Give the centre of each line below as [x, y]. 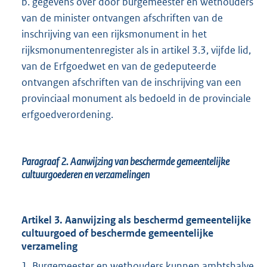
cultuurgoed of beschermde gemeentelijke [117, 233]
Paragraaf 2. [46, 162]
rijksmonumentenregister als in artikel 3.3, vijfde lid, [136, 50]
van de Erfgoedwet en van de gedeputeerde [119, 66]
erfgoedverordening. [67, 115]
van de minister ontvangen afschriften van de [122, 18]
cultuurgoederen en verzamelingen [86, 175]
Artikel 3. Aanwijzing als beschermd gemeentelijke [136, 220]
